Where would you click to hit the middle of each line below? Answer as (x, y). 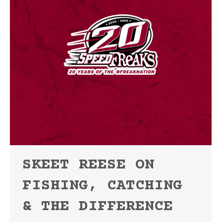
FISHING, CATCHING (102, 186)
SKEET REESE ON (88, 165)
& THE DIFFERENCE (98, 207)
